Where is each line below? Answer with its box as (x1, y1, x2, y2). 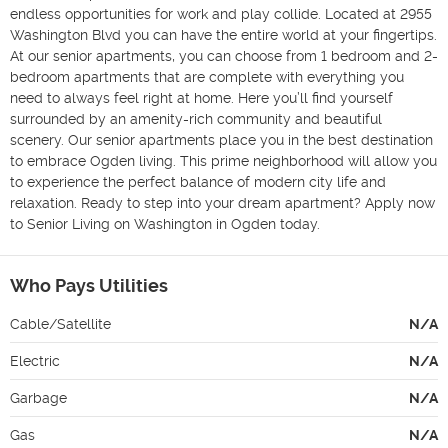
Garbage (10, 389, 67, 406)
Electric (10, 352, 60, 369)
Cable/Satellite (10, 315, 111, 332)
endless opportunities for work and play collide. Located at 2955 (10, 5, 432, 22)
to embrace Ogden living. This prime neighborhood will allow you (10, 152, 437, 169)
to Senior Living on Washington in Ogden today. (10, 215, 320, 232)
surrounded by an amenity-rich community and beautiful (10, 110, 382, 127)
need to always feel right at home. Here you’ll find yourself (10, 89, 393, 106)
